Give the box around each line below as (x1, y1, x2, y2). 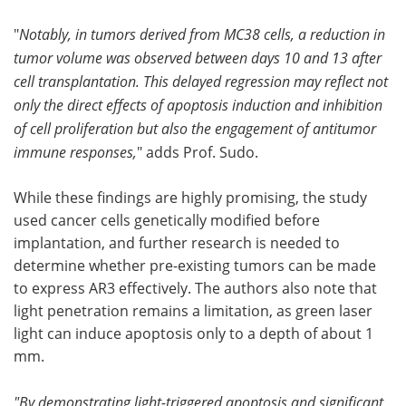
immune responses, (14, 142, 137, 162)
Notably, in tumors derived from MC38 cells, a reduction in (19, 24, 385, 44)
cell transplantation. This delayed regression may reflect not (14, 72, 388, 92)
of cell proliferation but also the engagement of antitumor (14, 119, 376, 139)
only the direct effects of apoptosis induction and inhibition (14, 95, 382, 115)
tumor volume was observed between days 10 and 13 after (14, 48, 382, 68)
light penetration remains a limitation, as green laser (14, 301, 372, 322)
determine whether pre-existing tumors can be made (14, 256, 376, 276)
